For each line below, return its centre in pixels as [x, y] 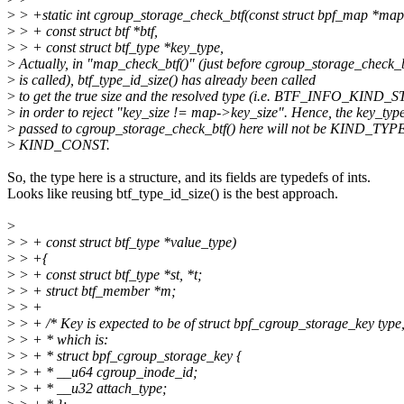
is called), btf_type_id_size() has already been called [165, 80]
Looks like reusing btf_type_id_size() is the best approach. [173, 194]
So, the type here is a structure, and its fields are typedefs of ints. [189, 178]
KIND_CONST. [63, 145]
